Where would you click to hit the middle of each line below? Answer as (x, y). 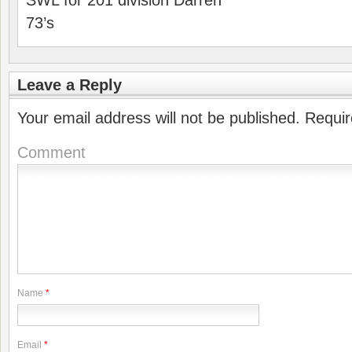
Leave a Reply (70, 85)
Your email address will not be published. (159, 118)
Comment (51, 152)
